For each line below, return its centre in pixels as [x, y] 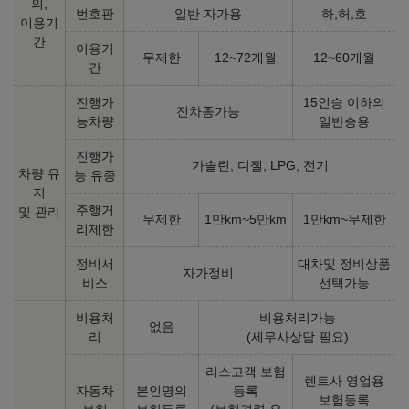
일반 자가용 [208, 14]
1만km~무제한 [344, 220]
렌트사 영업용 [344, 381]
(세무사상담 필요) [297, 337]
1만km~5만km [246, 220]
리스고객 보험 [246, 372]
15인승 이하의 [344, 103]
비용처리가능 [297, 318]
